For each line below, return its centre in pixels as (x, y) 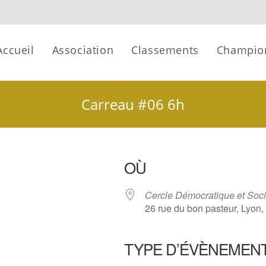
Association (83, 50)
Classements (165, 50)
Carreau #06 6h (133, 104)
